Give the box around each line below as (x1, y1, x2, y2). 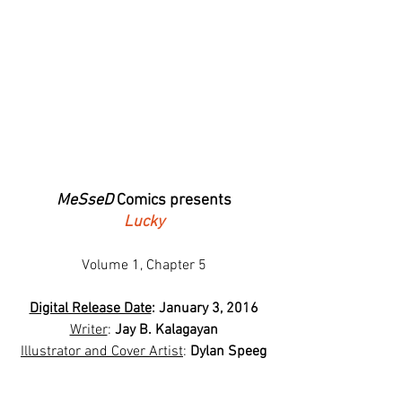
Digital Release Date (29, 300, 152, 319)
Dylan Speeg (190, 343, 267, 362)
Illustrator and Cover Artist (21, 343, 183, 362)
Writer (69, 321, 108, 340)
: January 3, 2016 (151, 300, 258, 319)
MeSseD (56, 191, 113, 211)
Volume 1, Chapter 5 (81, 257, 206, 275)
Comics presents (112, 191, 232, 211)
